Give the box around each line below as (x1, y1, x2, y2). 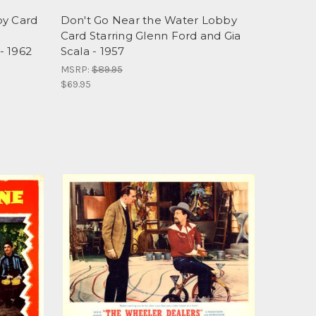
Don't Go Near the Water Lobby (60, 13, 237, 27)
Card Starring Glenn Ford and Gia (60, 28, 241, 42)
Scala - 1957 (60, 44, 125, 58)
